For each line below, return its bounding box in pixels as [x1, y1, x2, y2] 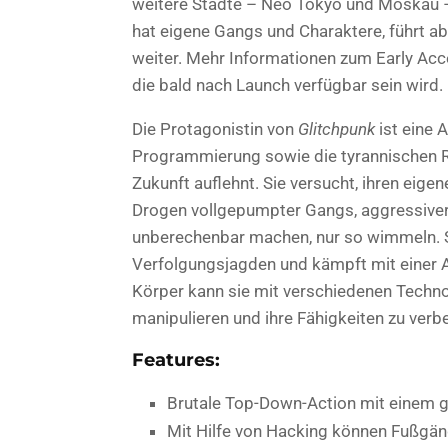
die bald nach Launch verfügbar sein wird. [132, 74, 443, 95]
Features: [132, 348, 220, 371]
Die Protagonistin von [132, 118, 298, 139]
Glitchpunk [298, 118, 375, 139]
